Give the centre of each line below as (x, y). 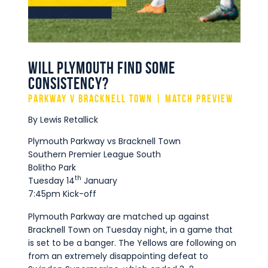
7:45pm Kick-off (62, 194)
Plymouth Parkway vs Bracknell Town (104, 141)
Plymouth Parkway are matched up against (118, 216)
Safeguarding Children (114, 29)
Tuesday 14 (51, 181)
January (99, 181)
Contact (74, 51)
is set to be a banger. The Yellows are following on (132, 243)
